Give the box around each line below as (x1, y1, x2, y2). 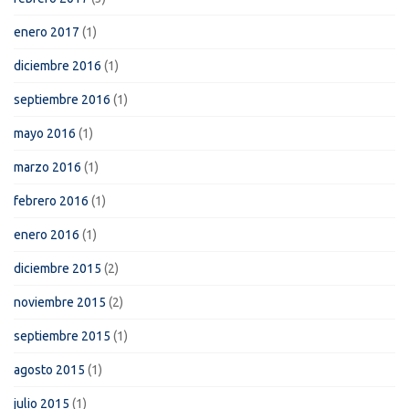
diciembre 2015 (14, 260, 101, 276)
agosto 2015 (14, 362, 85, 377)
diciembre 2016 (14, 58, 101, 73)
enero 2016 (14, 226, 79, 242)
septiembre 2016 (14, 91, 110, 107)
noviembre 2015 (14, 294, 106, 309)
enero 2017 (14, 24, 79, 39)
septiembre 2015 (14, 328, 110, 343)
